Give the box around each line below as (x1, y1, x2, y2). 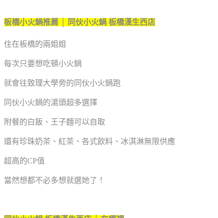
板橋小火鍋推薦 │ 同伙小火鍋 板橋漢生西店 (4, 18, 155, 26)
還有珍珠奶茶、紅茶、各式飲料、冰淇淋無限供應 (4, 137, 175, 145)
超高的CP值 (4, 156, 45, 165)
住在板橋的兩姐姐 (4, 39, 66, 48)
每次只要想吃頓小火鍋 (4, 59, 82, 68)
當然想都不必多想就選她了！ (4, 176, 105, 184)
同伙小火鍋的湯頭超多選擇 (4, 98, 97, 107)
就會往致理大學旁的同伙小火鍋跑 (4, 78, 121, 87)
